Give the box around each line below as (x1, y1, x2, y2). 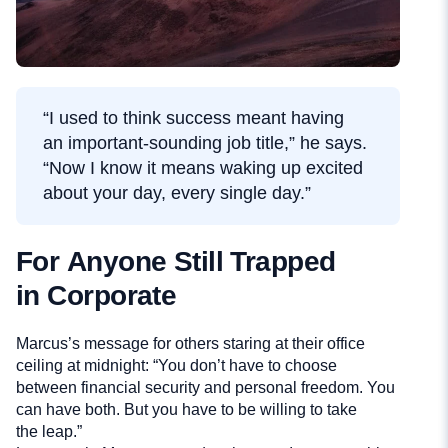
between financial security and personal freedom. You (16, 378, 395, 396)
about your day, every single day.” (43, 182, 311, 203)
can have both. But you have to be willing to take (16, 400, 357, 418)
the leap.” (16, 422, 82, 440)
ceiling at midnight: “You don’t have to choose (16, 356, 337, 374)
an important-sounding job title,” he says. (43, 132, 367, 153)
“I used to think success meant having (43, 107, 344, 128)
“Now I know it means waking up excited (43, 157, 363, 178)
